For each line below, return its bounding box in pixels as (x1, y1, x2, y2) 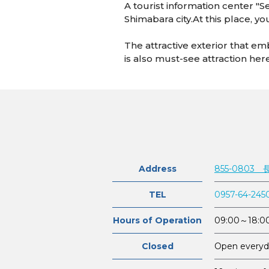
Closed (141, 241, 174, 252)
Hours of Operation (113, 215, 202, 226)
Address (138, 163, 177, 175)
